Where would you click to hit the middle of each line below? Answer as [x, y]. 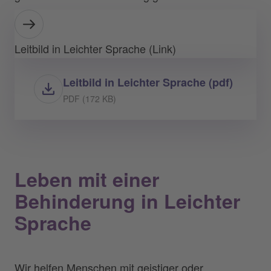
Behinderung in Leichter [127, 201]
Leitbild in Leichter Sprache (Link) [95, 48]
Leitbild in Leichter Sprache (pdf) [148, 82]
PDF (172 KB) [90, 99]
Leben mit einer [87, 179]
